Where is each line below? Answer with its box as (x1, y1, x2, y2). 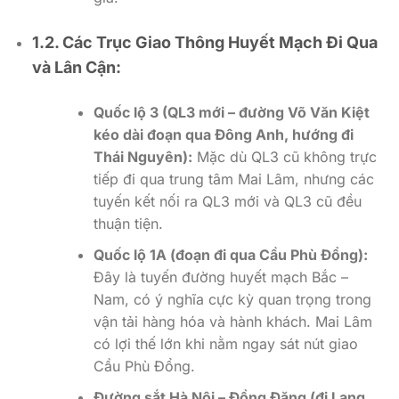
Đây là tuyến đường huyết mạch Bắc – (93, 268, 348, 287)
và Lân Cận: (31, 58, 121, 77)
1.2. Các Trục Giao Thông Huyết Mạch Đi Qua (31, 33, 378, 53)
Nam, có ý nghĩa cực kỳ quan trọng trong (93, 290, 371, 309)
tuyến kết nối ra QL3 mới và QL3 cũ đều (93, 192, 362, 211)
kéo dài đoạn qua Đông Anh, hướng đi (93, 126, 354, 144)
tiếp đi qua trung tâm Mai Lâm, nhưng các (93, 170, 374, 189)
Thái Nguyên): (93, 148, 192, 167)
